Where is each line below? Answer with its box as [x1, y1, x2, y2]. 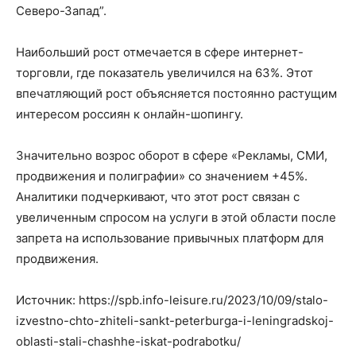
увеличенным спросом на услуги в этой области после [16, 210, 336, 225]
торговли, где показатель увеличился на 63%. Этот [16, 65, 313, 80]
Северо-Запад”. [16, 3, 106, 18]
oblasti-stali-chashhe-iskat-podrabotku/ [16, 334, 241, 349]
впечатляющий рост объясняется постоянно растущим [16, 86, 337, 101]
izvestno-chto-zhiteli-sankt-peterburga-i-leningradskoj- [16, 313, 334, 328]
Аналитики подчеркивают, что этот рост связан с [16, 189, 300, 204]
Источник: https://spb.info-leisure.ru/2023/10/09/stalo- [16, 292, 328, 308]
